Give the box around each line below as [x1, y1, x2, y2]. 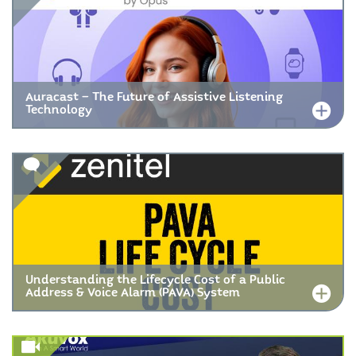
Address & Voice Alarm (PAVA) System [25, 284, 240, 301]
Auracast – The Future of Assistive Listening [25, 89, 283, 106]
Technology [25, 102, 92, 118]
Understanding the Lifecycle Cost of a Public [25, 272, 285, 288]
